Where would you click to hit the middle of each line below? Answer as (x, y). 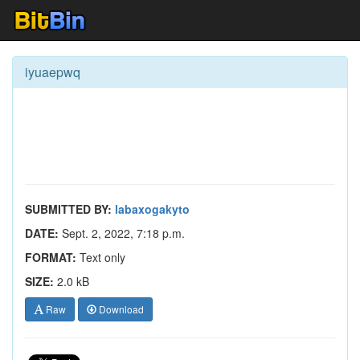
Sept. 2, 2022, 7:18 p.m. (122, 233)
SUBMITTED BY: (68, 209)
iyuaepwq (53, 72)
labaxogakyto (152, 209)
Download (120, 309)
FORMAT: (51, 257)
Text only (101, 257)
